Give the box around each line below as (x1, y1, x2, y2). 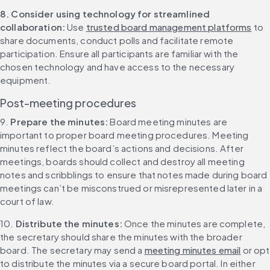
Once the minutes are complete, (124, 218, 266, 230)
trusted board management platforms (86, 21, 252, 33)
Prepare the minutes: (10, 116, 110, 128)
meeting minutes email (144, 244, 241, 256)
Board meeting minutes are (110, 116, 227, 128)
